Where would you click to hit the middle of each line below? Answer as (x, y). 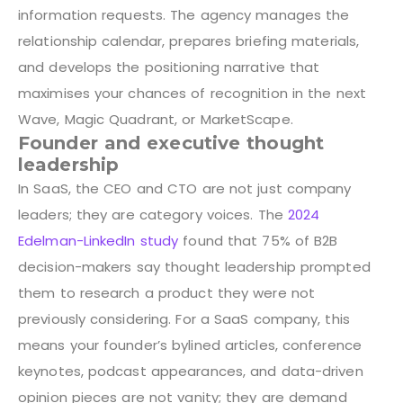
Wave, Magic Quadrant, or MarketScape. (156, 119)
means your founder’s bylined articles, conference (190, 345)
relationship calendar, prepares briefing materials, (189, 40)
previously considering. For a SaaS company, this (184, 318)
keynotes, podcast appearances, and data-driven (191, 371)
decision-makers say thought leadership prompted (194, 266)
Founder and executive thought (171, 143)
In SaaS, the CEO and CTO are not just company (185, 188)
